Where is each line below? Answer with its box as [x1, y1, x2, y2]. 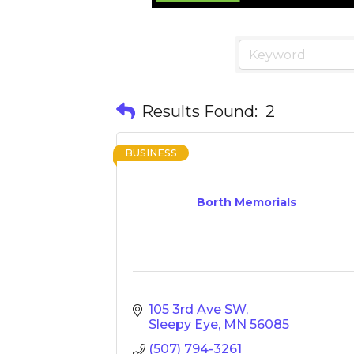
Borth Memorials [197, 195, 296, 209]
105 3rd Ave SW [149, 302, 246, 317]
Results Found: [141, 102, 258, 121]
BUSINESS [125, 147, 177, 159]
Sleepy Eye [149, 317, 218, 332]
